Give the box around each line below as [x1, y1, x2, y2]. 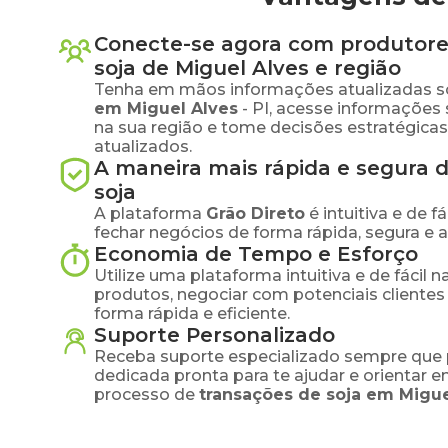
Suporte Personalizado [94, 323, 335, 347]
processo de [94, 385, 195, 404]
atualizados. [94, 137, 192, 156]
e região [309, 56, 401, 80]
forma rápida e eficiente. [94, 304, 290, 323]
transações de [199, 385, 326, 404]
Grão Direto [206, 204, 305, 223]
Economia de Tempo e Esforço [94, 242, 418, 266]
